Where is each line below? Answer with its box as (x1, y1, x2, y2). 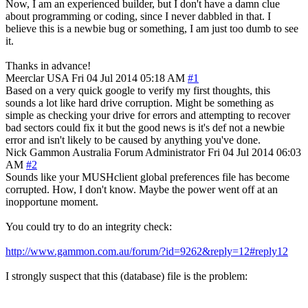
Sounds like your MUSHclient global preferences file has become (5, 170, 289, 183)
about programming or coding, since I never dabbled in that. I (5, 10, 271, 22)
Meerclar (5, 71, 44, 84)
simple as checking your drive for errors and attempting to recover (5, 109, 290, 121)
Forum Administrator (114, 146, 205, 158)
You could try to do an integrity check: (5, 220, 172, 232)
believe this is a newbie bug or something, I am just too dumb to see (5, 22, 298, 34)
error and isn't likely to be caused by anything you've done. (5, 133, 261, 146)
